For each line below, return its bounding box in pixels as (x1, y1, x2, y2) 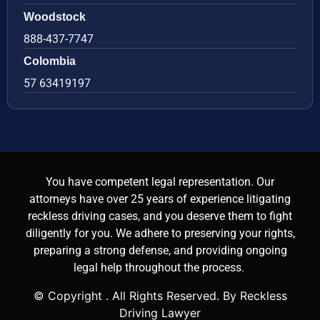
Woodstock (24, 11, 86, 24)
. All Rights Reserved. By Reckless (105, 288, 287, 303)
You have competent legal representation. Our (46, 175, 274, 189)
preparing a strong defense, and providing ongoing (33, 244, 287, 258)
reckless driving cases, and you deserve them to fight (28, 209, 292, 224)
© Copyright (33, 288, 106, 303)
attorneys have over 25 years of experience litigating (29, 192, 291, 206)
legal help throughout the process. (73, 261, 247, 275)
